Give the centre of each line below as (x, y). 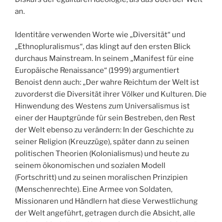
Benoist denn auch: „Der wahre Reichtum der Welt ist (107, 82)
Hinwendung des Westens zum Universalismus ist (102, 106)
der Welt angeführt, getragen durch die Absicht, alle (105, 213)
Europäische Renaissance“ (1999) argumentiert (97, 70)
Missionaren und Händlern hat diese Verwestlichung (106, 201)
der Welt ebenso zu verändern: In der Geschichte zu (104, 130)
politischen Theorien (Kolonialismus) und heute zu (102, 153)
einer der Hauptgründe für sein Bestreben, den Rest (105, 118)
